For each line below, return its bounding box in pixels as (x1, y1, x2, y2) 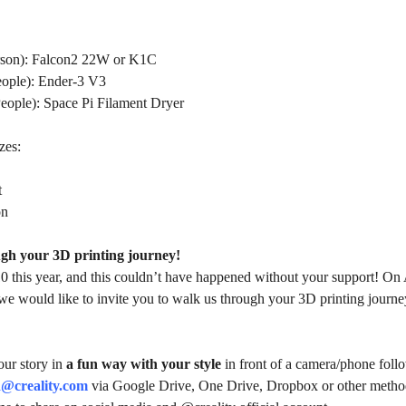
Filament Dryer (97, 95, 184, 111)
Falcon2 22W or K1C (32, 52, 157, 67)
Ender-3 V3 (38, 73, 106, 89)
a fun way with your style (66, 356, 221, 372)
